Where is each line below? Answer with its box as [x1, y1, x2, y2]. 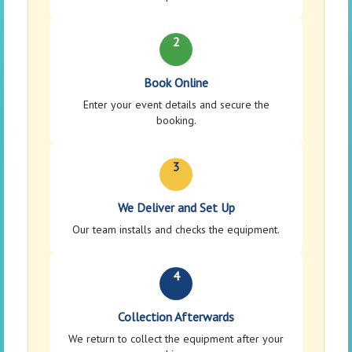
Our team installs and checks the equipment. [72, 222, 280, 237]
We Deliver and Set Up [117, 200, 235, 216]
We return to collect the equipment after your [68, 332, 284, 346]
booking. [156, 113, 196, 128]
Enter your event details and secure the [82, 97, 269, 112]
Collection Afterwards [118, 309, 234, 325]
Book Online [144, 75, 208, 91]
